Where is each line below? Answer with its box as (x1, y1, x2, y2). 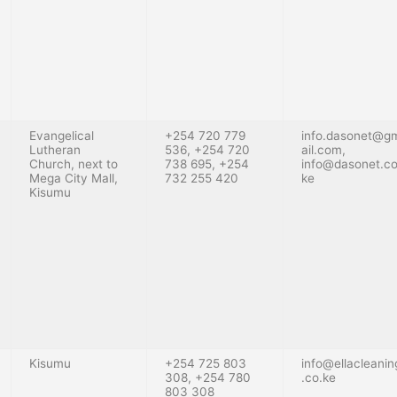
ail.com (301, 142, 342, 157)
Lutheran (29, 142, 81, 157)
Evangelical (29, 128, 94, 143)
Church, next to (29, 156, 118, 171)
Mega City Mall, (29, 170, 118, 185)
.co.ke (301, 370, 336, 385)
